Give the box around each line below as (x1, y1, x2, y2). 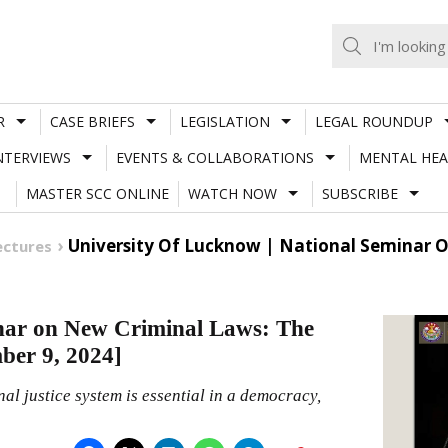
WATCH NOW (187, 183, 277, 203)
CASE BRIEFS (49, 111, 135, 131)
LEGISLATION (179, 111, 270, 131)
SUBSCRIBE (321, 183, 398, 203)
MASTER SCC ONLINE (25, 183, 169, 203)
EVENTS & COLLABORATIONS (115, 147, 314, 167)
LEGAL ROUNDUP (314, 111, 433, 131)
